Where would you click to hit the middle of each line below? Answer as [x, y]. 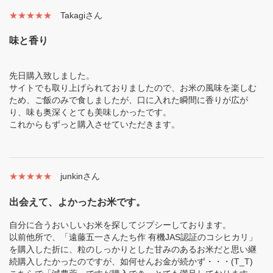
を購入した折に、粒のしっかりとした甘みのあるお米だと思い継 [133, 249]
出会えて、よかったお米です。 [77, 202]
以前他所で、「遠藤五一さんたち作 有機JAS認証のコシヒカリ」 [133, 237]
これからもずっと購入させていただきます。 [94, 125]
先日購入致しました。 [52, 76]
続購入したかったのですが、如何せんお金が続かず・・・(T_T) [131, 261]
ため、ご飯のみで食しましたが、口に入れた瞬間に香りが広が [129, 100]
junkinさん [80, 176]
